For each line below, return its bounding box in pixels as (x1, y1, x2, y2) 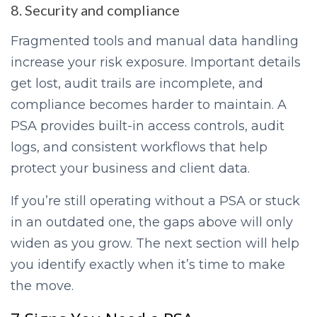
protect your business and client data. (11, 161, 250, 177)
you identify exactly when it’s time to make (11, 257, 285, 273)
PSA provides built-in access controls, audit (11, 118, 284, 134)
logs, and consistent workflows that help (11, 139, 267, 156)
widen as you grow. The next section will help (11, 236, 299, 252)
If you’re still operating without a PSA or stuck (11, 193, 300, 209)
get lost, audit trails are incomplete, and (11, 76, 263, 92)
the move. (11, 278, 74, 294)
